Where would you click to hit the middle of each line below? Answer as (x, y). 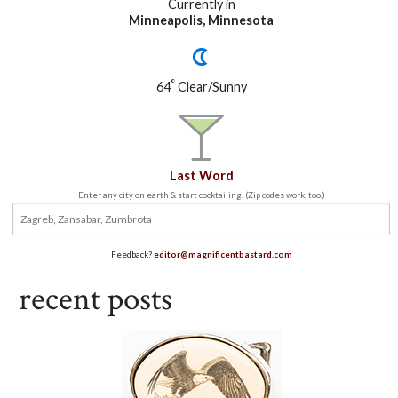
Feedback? (132, 255)
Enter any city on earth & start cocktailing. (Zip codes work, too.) (201, 195)
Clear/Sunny (211, 87)
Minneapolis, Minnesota (202, 20)
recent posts (95, 300)
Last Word (201, 176)
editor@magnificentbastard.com (223, 255)
